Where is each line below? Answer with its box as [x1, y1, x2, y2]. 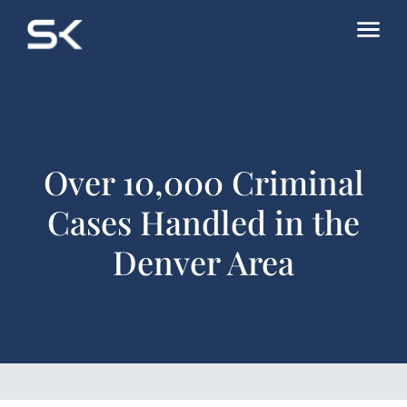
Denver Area [113, 240, 294, 283]
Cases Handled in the [47, 200, 360, 243]
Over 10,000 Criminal [43, 160, 364, 203]
